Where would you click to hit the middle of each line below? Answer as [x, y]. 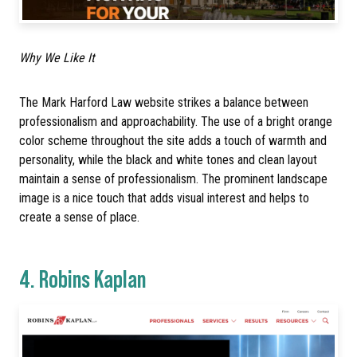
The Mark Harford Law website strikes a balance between [164, 103]
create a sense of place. [79, 218]
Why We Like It [57, 58]
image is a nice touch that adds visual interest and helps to [164, 198]
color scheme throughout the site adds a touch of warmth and [173, 141]
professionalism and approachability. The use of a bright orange [176, 122]
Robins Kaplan [92, 278]
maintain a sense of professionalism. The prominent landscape [173, 179]
